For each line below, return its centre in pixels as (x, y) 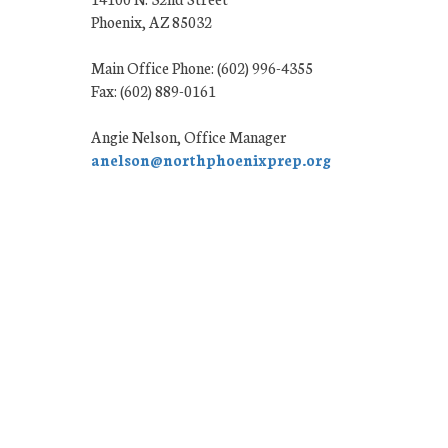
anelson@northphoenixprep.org (211, 159)
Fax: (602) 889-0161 (153, 90)
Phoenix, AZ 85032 (151, 21)
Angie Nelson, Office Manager (189, 136)
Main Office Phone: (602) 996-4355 (202, 67)
